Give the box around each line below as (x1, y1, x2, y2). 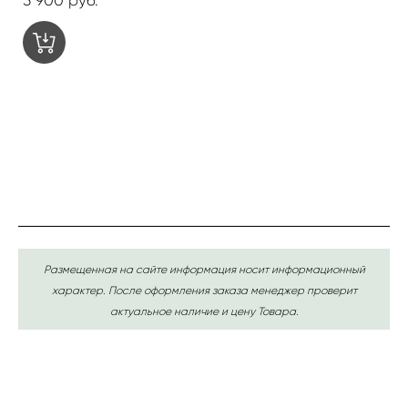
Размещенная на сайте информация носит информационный (43, 261, 365, 276)
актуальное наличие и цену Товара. (109, 303, 299, 318)
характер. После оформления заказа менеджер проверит (51, 282, 357, 297)
